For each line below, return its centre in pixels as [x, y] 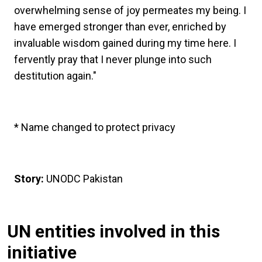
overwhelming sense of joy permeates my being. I [130, 10]
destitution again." [56, 75]
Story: [29, 178]
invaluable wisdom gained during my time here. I [125, 43]
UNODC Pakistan [83, 178]
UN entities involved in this [113, 231]
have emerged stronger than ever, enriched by [120, 26]
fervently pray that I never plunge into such [113, 59]
